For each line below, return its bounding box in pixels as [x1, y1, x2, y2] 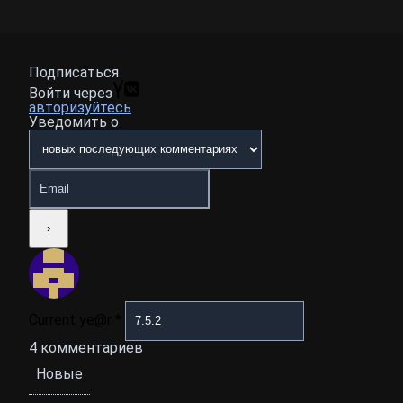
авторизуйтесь [29, 98, 131, 116]
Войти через [29, 84, 112, 102]
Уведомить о [29, 112, 119, 130]
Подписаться [29, 63, 119, 81]
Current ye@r [29, 310, 115, 328]
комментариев [37, 338, 143, 356]
